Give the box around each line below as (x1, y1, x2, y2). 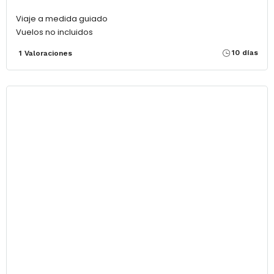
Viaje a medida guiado (16, 13, 108, 25)
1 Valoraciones (19, 49, 72, 58)
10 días (232, 48, 258, 57)
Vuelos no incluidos (16, 26, 93, 39)
